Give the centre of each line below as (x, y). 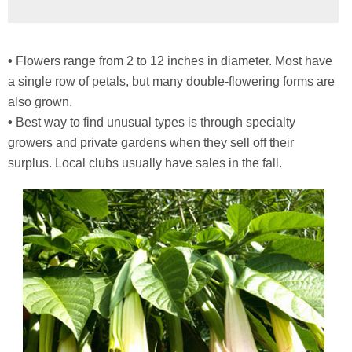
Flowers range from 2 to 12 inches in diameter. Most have (172, 61)
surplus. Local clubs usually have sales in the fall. (145, 163)
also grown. (40, 102)
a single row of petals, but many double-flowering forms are (171, 81)
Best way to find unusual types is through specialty (154, 122)
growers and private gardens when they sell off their (151, 143)
